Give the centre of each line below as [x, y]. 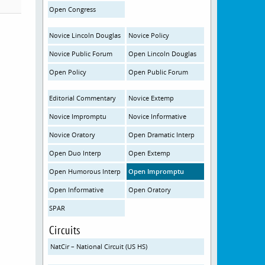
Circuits [64, 230]
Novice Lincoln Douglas [85, 35]
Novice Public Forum [81, 54]
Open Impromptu [156, 171]
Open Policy [68, 72]
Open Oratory [150, 190]
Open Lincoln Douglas [163, 54]
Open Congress [73, 9]
